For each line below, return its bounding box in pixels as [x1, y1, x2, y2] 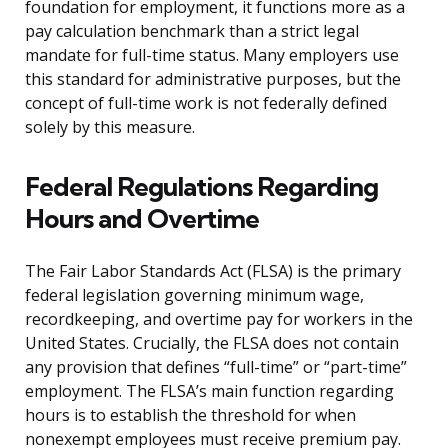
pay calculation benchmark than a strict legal [25, 20, 359, 43]
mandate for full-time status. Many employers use [25, 44, 399, 67]
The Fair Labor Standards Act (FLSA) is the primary [25, 260, 401, 283]
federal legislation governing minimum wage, [25, 284, 364, 307]
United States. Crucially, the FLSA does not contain [25, 332, 399, 355]
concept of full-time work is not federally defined [25, 92, 387, 115]
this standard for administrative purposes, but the [25, 68, 401, 91]
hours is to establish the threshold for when [25, 404, 356, 427]
